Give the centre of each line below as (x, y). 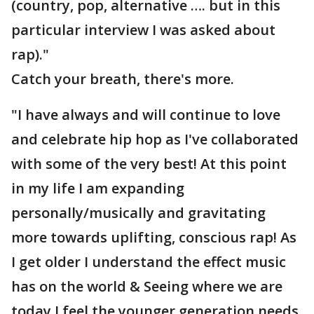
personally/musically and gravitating (138, 213)
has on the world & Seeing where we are (147, 286)
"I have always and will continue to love (146, 115)
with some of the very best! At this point (149, 164)
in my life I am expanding (98, 188)
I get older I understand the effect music (149, 262)
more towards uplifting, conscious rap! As (154, 237)
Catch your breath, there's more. (123, 79)
